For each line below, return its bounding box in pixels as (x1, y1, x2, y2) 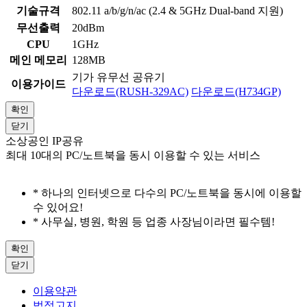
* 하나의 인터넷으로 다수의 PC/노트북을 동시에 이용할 (33, 187, 302, 199)
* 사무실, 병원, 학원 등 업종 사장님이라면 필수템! (33, 216, 275, 228)
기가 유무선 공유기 (72, 71, 165, 84)
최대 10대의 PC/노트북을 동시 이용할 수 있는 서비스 (5, 149, 260, 162)
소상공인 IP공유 (5, 135, 84, 147)
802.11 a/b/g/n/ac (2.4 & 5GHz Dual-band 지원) (72, 5, 283, 17)
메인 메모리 (10, 54, 67, 66)
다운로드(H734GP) (191, 86, 281, 98)
